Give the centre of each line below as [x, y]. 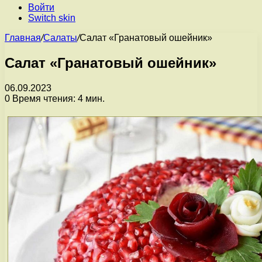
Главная [23, 38]
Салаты [60, 38]
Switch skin [52, 18]
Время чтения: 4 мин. [57, 98]
